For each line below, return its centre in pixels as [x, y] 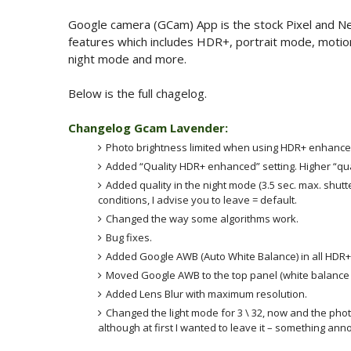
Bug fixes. [128, 237]
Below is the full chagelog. [138, 93]
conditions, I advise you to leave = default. [197, 200]
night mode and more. [129, 59]
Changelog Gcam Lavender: [148, 128]
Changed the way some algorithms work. [202, 219]
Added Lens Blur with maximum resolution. [206, 294]
